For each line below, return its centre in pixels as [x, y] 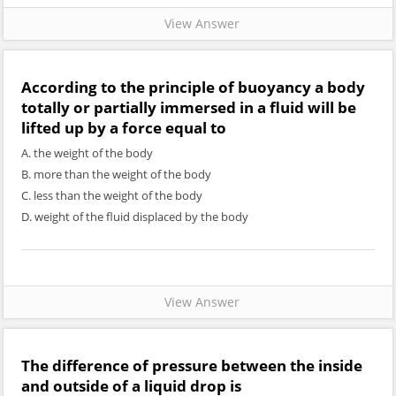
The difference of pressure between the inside [192, 366]
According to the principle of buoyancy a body [193, 87]
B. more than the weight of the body [116, 174]
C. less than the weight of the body [112, 195]
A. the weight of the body [87, 153]
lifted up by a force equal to [124, 128]
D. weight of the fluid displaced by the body [135, 217]
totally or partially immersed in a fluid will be [189, 107]
